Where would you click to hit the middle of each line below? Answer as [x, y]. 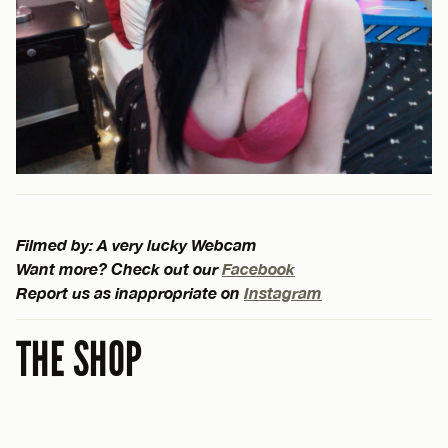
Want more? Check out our [119, 268]
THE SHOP [79, 359]
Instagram [283, 292]
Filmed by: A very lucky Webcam [136, 244]
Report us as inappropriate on [130, 292]
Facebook [258, 268]
